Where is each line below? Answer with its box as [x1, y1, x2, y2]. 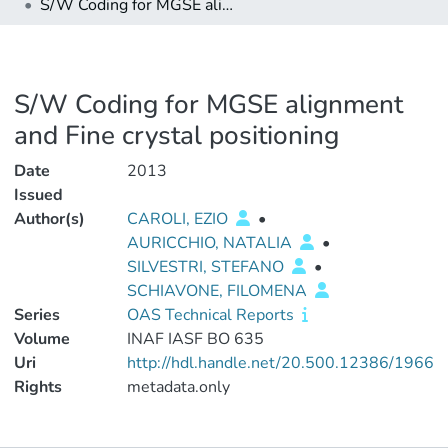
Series [14, 304, 60, 326]
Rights [14, 376, 62, 398]
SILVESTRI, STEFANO [126, 256, 288, 278]
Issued [14, 184, 63, 206]
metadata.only [126, 376, 230, 398]
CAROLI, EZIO [126, 208, 232, 230]
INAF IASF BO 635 [126, 328, 264, 350]
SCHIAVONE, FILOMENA [126, 280, 311, 302]
